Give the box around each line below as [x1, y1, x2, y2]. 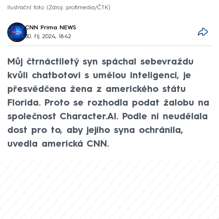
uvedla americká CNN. [7, 139, 109, 149]
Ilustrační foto [7, 4, 44, 11]
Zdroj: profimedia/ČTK [48, 4, 109, 11]
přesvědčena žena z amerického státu [7, 85, 186, 94]
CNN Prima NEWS [25, 24, 77, 31]
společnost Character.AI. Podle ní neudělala [7, 112, 208, 121]
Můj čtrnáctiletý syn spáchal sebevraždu [7, 57, 194, 66]
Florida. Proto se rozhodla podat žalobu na [7, 98, 209, 108]
